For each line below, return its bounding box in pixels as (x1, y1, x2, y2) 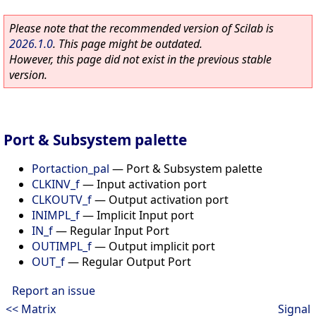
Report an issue (12, 282, 95, 298)
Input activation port (97, 176, 207, 192)
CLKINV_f (32, 176, 80, 192)
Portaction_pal (32, 160, 109, 176)
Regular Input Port (70, 222, 169, 238)
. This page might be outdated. (53, 36, 202, 51)
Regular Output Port (82, 253, 191, 269)
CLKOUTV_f (32, 191, 92, 207)
